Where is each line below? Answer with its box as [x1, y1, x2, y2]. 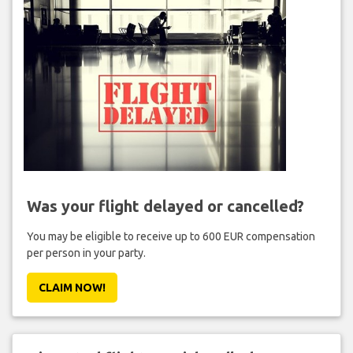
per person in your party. [26, 246, 146, 259]
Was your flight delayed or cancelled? [26, 196, 304, 215]
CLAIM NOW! [38, 281, 106, 294]
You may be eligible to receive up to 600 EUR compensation [26, 229, 315, 243]
